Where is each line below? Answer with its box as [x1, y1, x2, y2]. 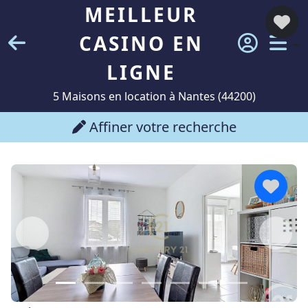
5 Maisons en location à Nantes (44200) [52, 89, 256, 104]
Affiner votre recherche [85, 118, 236, 136]
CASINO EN [78, 30, 203, 56]
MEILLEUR [85, 1, 198, 27]
